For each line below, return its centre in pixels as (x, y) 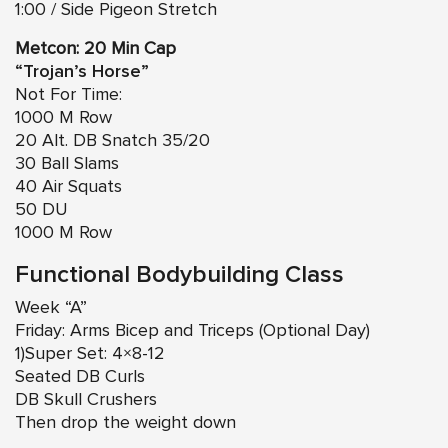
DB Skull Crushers (86, 399)
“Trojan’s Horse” (82, 71)
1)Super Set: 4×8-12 (90, 353)
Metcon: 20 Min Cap (95, 48)
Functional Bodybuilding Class (179, 274)
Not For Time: (68, 94)
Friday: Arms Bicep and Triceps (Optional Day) (192, 330)
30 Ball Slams (67, 163)
